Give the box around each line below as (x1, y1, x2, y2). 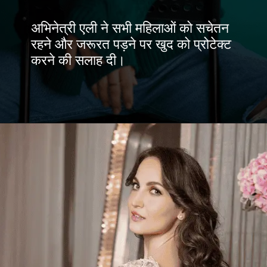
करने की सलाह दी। (31, 52, 126, 69)
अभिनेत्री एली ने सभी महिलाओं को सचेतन (31, 20, 229, 37)
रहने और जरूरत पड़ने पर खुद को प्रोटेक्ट (31, 36, 232, 53)
